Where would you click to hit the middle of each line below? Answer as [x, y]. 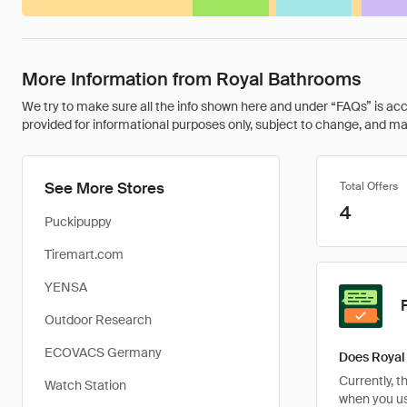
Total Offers [369, 186]
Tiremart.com [84, 254]
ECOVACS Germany [103, 352]
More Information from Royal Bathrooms [192, 79]
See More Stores [104, 188]
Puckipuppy [78, 222]
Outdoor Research [98, 320]
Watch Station [85, 385]
